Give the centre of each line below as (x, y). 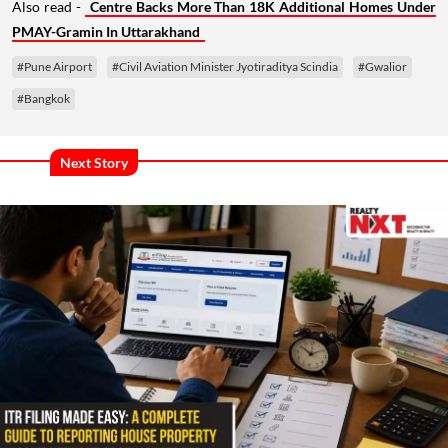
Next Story (94, 162)
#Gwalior (382, 66)
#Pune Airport (54, 66)
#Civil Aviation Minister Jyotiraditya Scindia (225, 66)
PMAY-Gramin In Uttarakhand (106, 31)
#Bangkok (43, 98)
